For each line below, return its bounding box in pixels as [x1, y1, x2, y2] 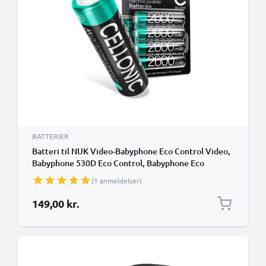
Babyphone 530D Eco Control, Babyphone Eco [32, 157, 204, 169]
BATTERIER [32, 131, 69, 141]
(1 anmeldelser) [91, 176, 142, 185]
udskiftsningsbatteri [32, 181, 110, 192]
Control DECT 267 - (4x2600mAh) [32, 169, 157, 180]
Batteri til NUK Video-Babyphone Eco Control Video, [32, 145, 230, 157]
